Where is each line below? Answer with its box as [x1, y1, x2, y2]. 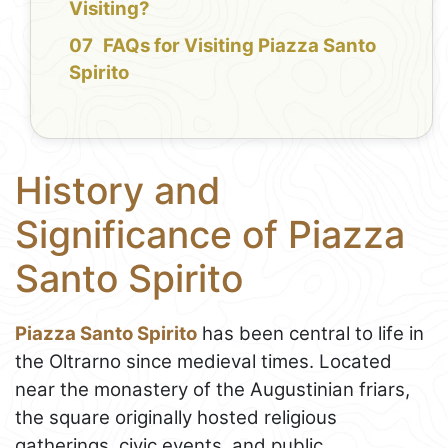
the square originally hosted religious [15, 405, 337, 429]
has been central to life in [197, 321, 424, 345]
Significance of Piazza [15, 212, 405, 258]
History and [15, 168, 220, 214]
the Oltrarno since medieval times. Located [15, 349, 392, 373]
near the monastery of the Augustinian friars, [15, 377, 410, 401]
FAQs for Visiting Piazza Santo [103, 34, 377, 58]
